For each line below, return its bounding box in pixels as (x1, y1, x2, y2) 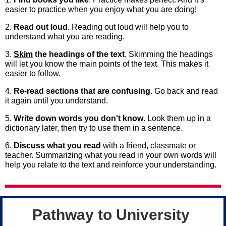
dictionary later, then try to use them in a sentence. (5, 124, 183, 132)
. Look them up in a (143, 114, 211, 123)
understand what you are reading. (5, 32, 125, 41)
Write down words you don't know (14, 114, 143, 123)
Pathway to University (32, 206, 194, 223)
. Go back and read (150, 87, 218, 95)
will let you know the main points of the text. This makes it (5, 60, 208, 68)
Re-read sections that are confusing (14, 87, 150, 95)
